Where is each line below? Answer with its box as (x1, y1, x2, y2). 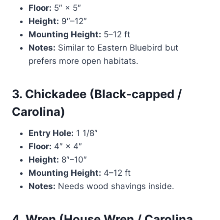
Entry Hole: (28, 128, 74, 138)
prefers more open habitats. (28, 56, 138, 66)
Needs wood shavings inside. (55, 181, 174, 192)
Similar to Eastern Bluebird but (55, 43, 178, 53)
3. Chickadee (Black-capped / (12, 87, 182, 102)
